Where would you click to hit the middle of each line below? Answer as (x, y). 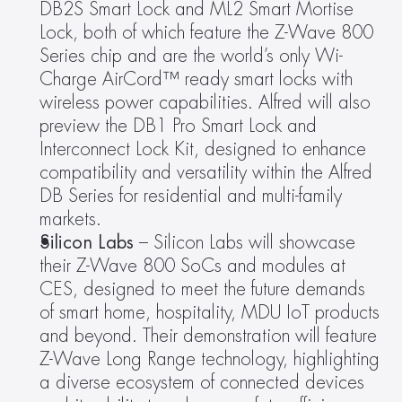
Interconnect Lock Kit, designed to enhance (203, 149)
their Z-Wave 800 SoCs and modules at (192, 266)
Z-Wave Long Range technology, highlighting (210, 359)
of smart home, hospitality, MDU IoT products (210, 313)
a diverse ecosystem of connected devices (202, 383)
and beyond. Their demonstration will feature (208, 336)
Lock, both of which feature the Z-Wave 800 (206, 33)
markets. (70, 219)
